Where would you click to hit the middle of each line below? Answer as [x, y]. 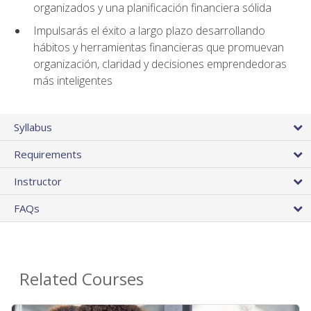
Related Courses [82, 279]
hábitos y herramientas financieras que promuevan [159, 48]
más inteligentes [73, 81]
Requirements [48, 154]
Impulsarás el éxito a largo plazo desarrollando [149, 31]
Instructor [38, 182]
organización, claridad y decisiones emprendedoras [160, 64]
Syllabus [33, 127]
